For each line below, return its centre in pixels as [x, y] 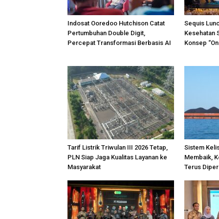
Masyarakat [84, 167]
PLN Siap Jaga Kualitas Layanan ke [117, 157]
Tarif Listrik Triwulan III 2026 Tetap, [118, 147]
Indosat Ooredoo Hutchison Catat [116, 23]
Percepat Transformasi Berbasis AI [119, 43]
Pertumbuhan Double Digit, [106, 33]
